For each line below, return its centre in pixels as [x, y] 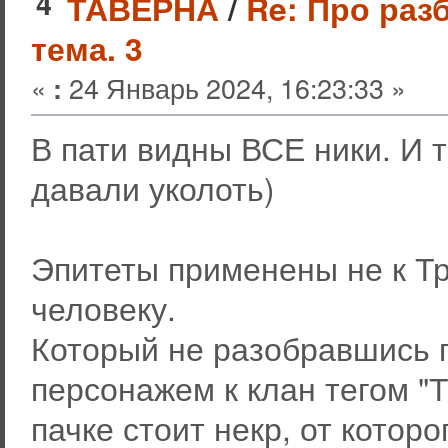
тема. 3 [86, 48]
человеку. [103, 308]
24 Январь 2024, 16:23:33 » [233, 88]
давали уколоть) [152, 188]
